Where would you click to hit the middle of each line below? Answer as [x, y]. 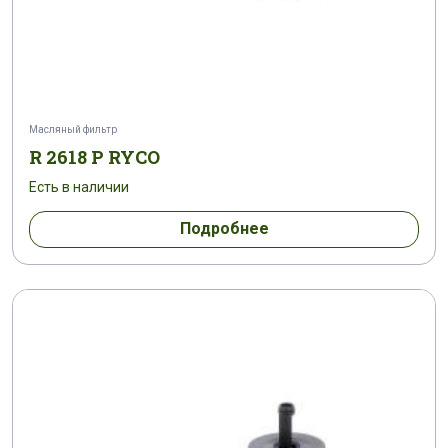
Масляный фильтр [73, 129]
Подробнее [224, 229]
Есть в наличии [79, 186]
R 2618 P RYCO [94, 156]
